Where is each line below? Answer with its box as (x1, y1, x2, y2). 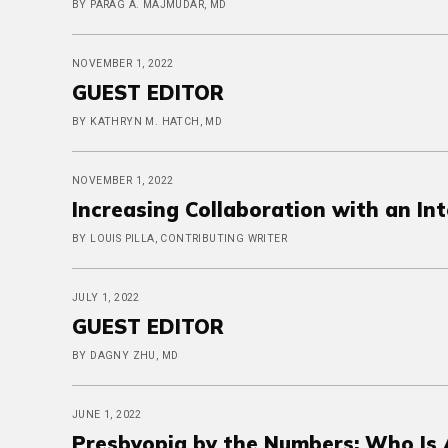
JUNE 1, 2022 (72, 408, 142, 421)
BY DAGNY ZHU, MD (72, 349, 179, 362)
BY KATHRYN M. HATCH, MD (72, 115, 223, 128)
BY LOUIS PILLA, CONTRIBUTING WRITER (72, 232, 287, 245)
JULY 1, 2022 (72, 291, 140, 304)
